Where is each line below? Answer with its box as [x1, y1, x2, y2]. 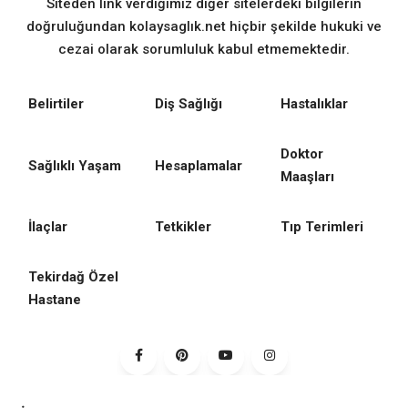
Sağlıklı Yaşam [28, 157, 121, 174]
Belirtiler [28, 96, 84, 113]
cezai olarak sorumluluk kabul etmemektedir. [58, 41, 350, 58]
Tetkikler [154, 219, 211, 236]
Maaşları [280, 168, 335, 186]
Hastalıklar [280, 96, 349, 113]
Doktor [280, 146, 324, 163]
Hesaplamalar [154, 157, 242, 174]
